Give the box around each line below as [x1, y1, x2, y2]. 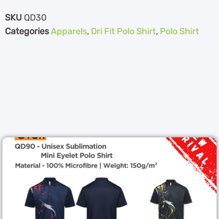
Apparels [51, 26, 87, 37]
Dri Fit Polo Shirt [91, 26, 156, 37]
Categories [5, 26, 49, 37]
